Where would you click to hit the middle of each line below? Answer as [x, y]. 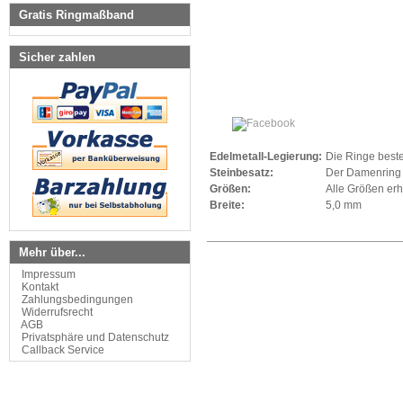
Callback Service [63, 350]
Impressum [49, 274]
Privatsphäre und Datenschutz [95, 337]
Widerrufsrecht [57, 312]
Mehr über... [52, 252]
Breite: [227, 205]
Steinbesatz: [242, 173]
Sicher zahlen [57, 57]
